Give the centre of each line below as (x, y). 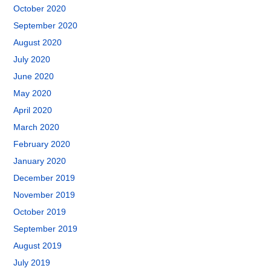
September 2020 (46, 25)
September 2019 (46, 229)
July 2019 (32, 263)
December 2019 (44, 178)
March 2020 (37, 127)
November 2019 (44, 195)
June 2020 (34, 76)
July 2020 (32, 59)
